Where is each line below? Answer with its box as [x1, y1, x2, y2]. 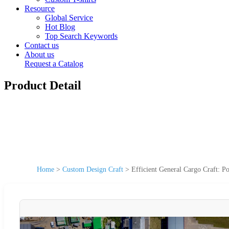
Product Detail [4, 78, 81, 92]
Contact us [25, 41, 59, 50]
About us [25, 50, 54, 59]
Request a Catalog [25, 59, 83, 68]
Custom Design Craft [62, 165, 123, 173]
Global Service [45, 13, 93, 22]
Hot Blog [45, 22, 75, 31]
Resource [25, 4, 55, 13]
